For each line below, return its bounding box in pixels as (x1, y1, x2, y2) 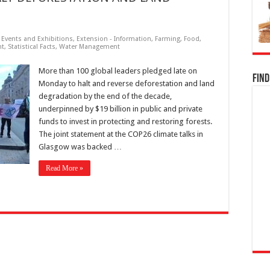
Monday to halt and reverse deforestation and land (39, 79, 215, 88)
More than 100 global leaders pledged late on (39, 66, 197, 75)
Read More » (46, 164, 83, 172)
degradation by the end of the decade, (39, 92, 172, 101)
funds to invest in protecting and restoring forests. (39, 117, 212, 126)
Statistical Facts (8, 43, 55, 51)
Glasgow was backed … (39, 142, 122, 151)
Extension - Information (77, 35, 151, 43)
